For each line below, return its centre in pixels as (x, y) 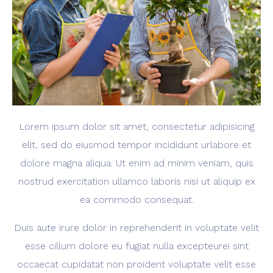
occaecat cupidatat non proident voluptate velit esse (136, 264)
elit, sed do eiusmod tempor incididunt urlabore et (136, 144)
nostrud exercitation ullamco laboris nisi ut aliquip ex (136, 181)
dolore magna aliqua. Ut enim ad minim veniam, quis (136, 163)
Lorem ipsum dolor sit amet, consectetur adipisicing (136, 126)
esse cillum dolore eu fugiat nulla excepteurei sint (136, 246)
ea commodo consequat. (136, 199)
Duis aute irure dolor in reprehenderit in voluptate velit (136, 227)
